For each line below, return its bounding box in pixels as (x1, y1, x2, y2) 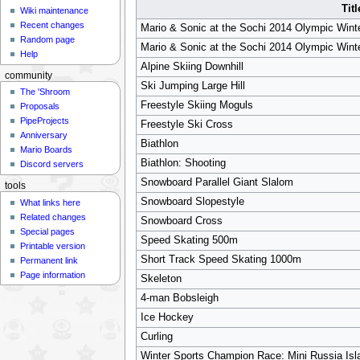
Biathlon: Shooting (140, 157, 226, 169)
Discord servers (20, 159, 84, 170)
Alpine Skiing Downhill (140, 60, 243, 72)
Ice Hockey (140, 311, 194, 323)
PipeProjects (20, 116, 70, 126)
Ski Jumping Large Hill (140, 80, 245, 92)
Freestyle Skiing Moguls (140, 99, 253, 111)
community (4, 70, 52, 80)
